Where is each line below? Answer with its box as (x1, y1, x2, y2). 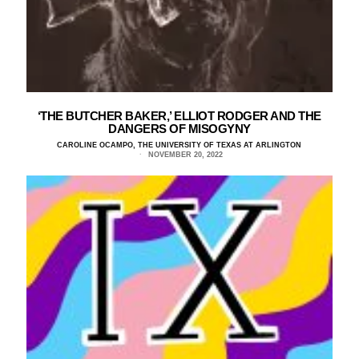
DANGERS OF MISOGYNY (108, 121, 251, 135)
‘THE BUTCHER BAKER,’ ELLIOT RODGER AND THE (37, 108, 321, 123)
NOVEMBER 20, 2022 (146, 150, 224, 159)
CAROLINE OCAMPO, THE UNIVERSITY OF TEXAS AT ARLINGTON (57, 140, 302, 149)
